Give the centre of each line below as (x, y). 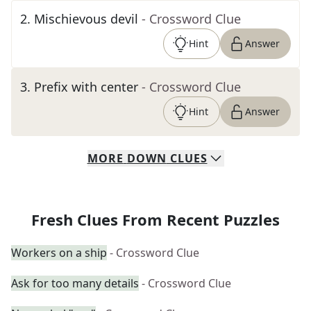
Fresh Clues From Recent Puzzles (155, 219)
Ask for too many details (75, 283)
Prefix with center (86, 87)
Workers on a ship (59, 253)
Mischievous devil (86, 19)
